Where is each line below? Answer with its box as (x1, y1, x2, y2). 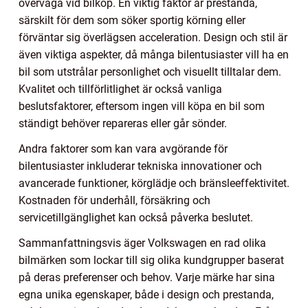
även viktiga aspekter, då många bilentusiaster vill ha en (19, 48, 289, 62)
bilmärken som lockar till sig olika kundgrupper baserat (19, 254, 284, 267)
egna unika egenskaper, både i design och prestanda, (19, 288, 274, 302)
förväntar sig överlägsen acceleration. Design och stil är (19, 31, 287, 45)
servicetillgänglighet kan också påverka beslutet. (19, 211, 253, 225)
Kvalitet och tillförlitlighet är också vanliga (19, 82, 222, 96)
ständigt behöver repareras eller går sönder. (19, 117, 227, 131)
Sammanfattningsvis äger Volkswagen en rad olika (19, 236, 266, 250)
